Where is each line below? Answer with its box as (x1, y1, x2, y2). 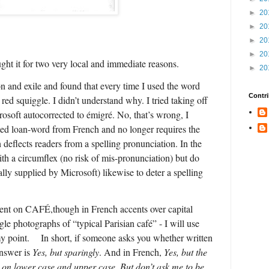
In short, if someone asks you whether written (41, 231, 213, 244)
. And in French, (99, 245, 164, 258)
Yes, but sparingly (32, 245, 99, 258)
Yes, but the (164, 245, 207, 258)
